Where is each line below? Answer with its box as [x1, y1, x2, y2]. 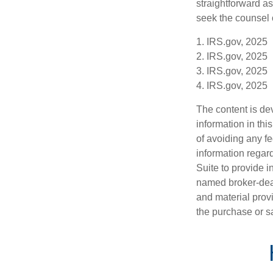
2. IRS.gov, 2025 [196, 51, 268, 62]
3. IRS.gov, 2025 [196, 65, 268, 76]
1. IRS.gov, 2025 [196, 36, 268, 47]
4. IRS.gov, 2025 [196, 80, 268, 91]
